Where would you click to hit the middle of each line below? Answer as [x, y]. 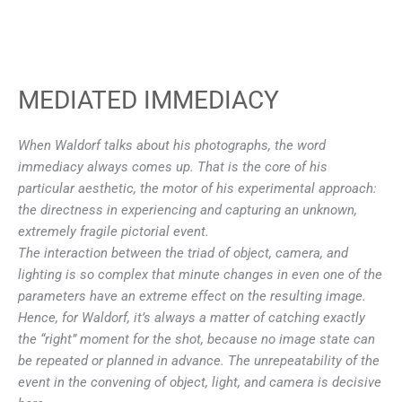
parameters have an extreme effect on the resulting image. [192, 296]
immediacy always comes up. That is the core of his [173, 166]
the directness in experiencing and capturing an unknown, [188, 210]
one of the [353, 274]
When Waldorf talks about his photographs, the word [172, 145]
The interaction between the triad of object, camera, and [183, 253]
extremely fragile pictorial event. [114, 231]
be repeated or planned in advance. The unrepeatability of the [199, 360]
